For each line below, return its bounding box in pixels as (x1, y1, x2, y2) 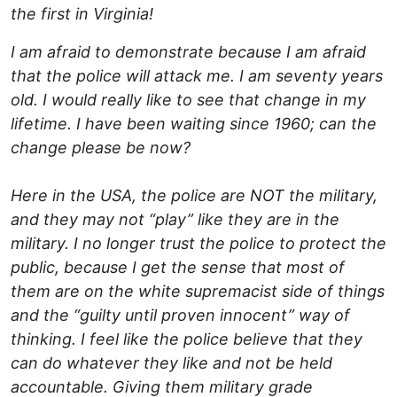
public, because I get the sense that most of (11, 258, 345, 277)
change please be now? (11, 138, 191, 158)
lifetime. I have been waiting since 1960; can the (11, 114, 377, 134)
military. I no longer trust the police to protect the (11, 234, 386, 253)
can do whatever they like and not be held (11, 354, 332, 373)
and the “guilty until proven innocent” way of (11, 306, 350, 325)
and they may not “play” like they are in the (11, 210, 339, 230)
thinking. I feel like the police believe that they (11, 330, 362, 349)
